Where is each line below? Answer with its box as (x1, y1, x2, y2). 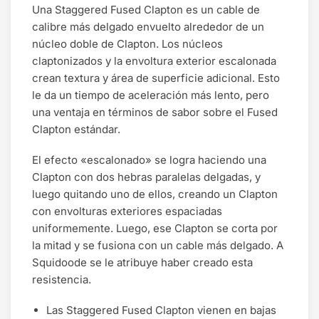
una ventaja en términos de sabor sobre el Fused (32, 105, 278, 119)
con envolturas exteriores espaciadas (32, 204, 222, 219)
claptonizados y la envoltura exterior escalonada (32, 53, 276, 68)
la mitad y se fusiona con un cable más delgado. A (32, 239, 283, 253)
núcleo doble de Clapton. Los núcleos (32, 36, 223, 51)
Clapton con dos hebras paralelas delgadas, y (32, 170, 261, 184)
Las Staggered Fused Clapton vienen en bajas (46, 303, 276, 317)
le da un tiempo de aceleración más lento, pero (32, 88, 269, 102)
